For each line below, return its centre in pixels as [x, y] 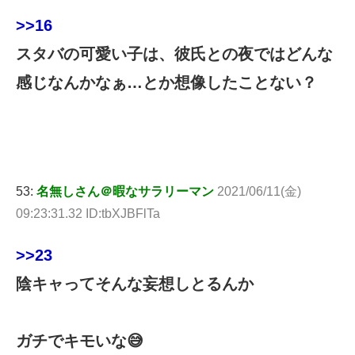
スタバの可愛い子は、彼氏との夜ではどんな [174, 53]
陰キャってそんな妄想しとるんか [135, 284]
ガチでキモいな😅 [80, 341]
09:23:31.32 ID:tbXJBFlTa [88, 214]
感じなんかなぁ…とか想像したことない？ [166, 82]
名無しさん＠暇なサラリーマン [125, 192]
